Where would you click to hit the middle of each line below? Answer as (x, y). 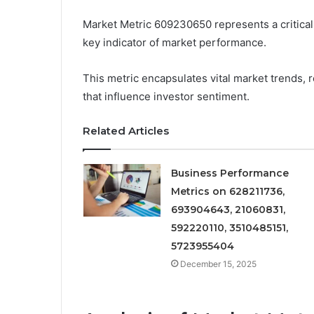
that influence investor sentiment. (166, 96)
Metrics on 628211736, (227, 191)
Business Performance (230, 173)
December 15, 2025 (218, 264)
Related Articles (126, 130)
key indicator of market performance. (175, 42)
